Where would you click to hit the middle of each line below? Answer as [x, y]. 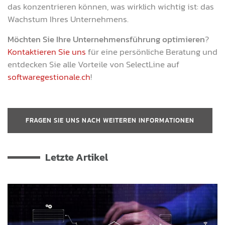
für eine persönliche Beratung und [152, 51]
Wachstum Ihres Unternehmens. [68, 19]
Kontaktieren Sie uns [47, 51]
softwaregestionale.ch [49, 77]
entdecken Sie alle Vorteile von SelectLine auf [93, 64]
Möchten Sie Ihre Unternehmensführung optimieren [106, 39]
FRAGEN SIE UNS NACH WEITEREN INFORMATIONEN [110, 121]
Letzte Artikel [77, 157]
